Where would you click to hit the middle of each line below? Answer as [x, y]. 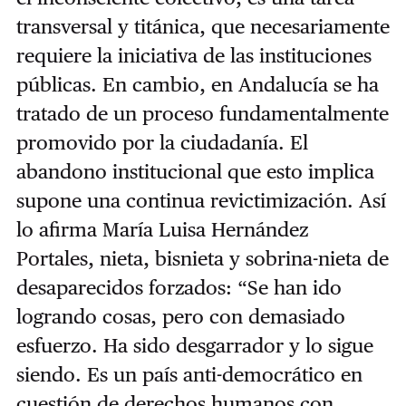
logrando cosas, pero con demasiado [180, 317]
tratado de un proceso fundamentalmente [202, 114]
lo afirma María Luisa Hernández [162, 230]
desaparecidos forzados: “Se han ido [179, 288]
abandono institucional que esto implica [195, 172]
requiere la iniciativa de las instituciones [193, 56]
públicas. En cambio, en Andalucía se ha [197, 85]
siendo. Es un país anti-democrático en [189, 375]
